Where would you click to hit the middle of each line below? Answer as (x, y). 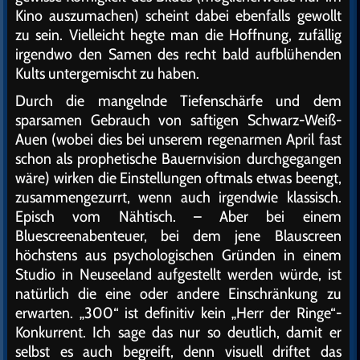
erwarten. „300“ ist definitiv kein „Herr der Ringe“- (178, 313)
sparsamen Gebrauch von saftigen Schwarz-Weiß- (178, 120)
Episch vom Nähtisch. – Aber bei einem (178, 216)
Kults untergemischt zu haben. (107, 73)
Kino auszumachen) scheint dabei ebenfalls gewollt (178, 15)
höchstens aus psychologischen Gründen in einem (178, 255)
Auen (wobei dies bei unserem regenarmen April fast (178, 139)
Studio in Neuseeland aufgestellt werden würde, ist (178, 274)
